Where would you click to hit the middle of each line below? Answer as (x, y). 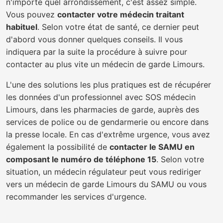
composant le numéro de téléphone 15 (81, 159)
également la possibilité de (58, 147)
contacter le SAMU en (152, 147)
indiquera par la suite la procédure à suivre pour (97, 52)
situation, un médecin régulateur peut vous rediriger (104, 172)
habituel (22, 27)
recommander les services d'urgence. (76, 197)
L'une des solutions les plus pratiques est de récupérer (109, 85)
